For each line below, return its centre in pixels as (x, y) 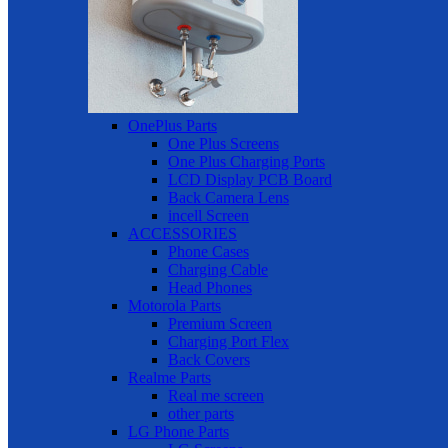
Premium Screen (220, 324)
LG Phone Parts (178, 432)
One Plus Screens (223, 144)
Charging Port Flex (228, 342)
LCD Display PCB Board (250, 180)
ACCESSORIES (182, 234)
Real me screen (216, 396)
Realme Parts (169, 378)
